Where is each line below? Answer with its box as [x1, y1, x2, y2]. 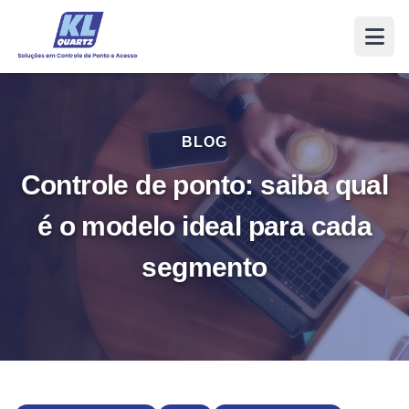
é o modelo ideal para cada [37, 211, 372, 241]
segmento [142, 252, 267, 282]
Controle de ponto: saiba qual [20, 170, 389, 200]
